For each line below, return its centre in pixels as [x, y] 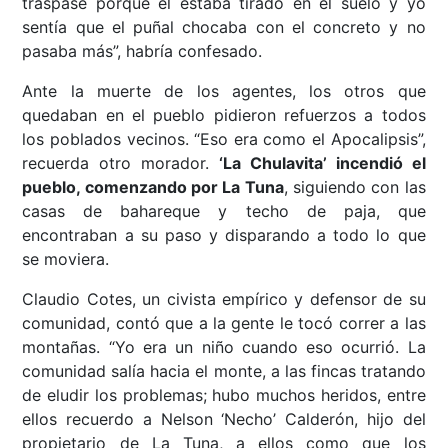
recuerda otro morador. [120, 163]
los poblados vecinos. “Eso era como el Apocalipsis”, [224, 139]
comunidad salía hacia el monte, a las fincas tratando [224, 371]
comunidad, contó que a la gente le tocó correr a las [224, 323]
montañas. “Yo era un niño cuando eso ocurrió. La [224, 347]
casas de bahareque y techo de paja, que [224, 211]
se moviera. [66, 259]
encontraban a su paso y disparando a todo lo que [224, 235]
